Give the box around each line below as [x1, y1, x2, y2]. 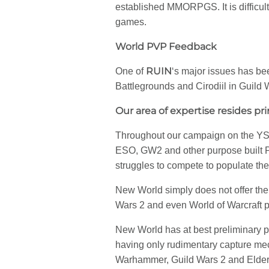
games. [115, 17, 147, 28]
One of [115, 66, 146, 77]
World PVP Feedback [115, 41, 217, 53]
